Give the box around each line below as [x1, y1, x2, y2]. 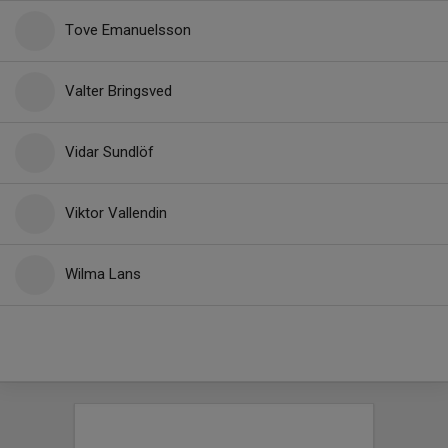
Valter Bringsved [65, 82, 172, 100]
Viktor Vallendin [65, 204, 167, 222]
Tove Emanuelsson [65, 21, 191, 39]
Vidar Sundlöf [65, 143, 154, 161]
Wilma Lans [65, 265, 141, 283]
